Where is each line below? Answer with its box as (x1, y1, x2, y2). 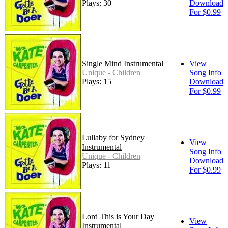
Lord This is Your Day (82, 212, 154, 221)
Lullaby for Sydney (82, 133, 145, 142)
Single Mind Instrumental (82, 59, 163, 68)
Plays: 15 (82, 77, 111, 87)
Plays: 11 (82, 161, 111, 170)
